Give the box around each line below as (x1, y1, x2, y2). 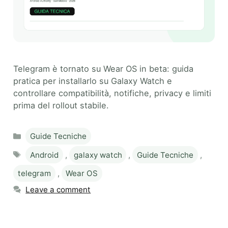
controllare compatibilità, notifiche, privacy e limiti (13, 88, 211, 98)
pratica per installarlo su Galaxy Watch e (13, 75, 172, 86)
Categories (25, 127, 66, 137)
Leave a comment (25, 184, 91, 194)
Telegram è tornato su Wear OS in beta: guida (13, 63, 193, 74)
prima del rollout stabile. (13, 100, 109, 110)
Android (30, 150, 59, 160)
